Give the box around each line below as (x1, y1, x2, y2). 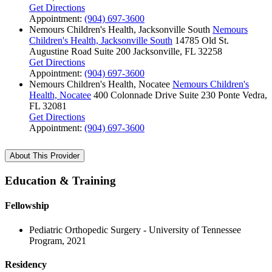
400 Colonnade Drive (93, 90, 177, 101)
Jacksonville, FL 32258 (133, 46, 222, 57)
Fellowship (5, 200, 49, 211)
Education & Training (5, 174, 116, 188)
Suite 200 (94, 46, 131, 57)
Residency (5, 259, 47, 270)
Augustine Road (29, 46, 92, 57)
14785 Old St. (175, 35, 229, 46)
